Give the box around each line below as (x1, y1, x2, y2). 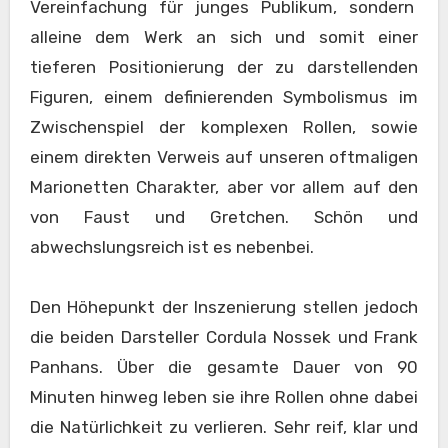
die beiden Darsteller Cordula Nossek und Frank (29, 326, 419, 347)
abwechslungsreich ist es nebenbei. (29, 236, 314, 257)
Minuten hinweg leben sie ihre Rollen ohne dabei (29, 386, 419, 407)
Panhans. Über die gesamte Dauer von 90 (29, 356, 419, 377)
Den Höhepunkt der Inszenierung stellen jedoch (29, 296, 419, 317)
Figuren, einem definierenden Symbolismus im (29, 86, 419, 107)
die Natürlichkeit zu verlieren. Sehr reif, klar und (29, 416, 419, 437)
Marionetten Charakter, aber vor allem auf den (29, 176, 419, 197)
